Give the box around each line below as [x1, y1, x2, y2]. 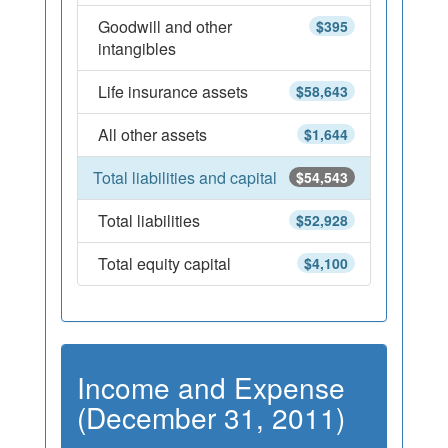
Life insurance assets [98, 80, 248, 103]
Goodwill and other [98, 15, 232, 38]
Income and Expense [77, 367, 345, 407]
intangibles [98, 37, 176, 60]
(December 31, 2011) [77, 397, 345, 437]
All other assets [98, 123, 207, 146]
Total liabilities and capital [93, 166, 277, 189]
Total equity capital [98, 252, 231, 275]
